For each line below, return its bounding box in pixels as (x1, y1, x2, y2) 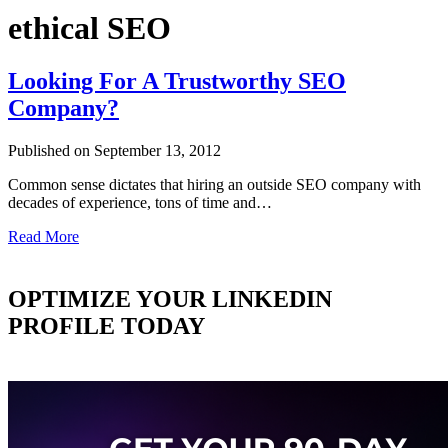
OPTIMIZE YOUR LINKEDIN (8, 286, 332, 313)
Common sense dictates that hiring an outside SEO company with (8, 176, 421, 194)
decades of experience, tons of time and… (8, 194, 272, 212)
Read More (8, 228, 79, 246)
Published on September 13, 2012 (8, 142, 221, 160)
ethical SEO (8, 10, 171, 46)
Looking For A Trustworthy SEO (8, 68, 346, 95)
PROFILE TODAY (8, 313, 205, 340)
